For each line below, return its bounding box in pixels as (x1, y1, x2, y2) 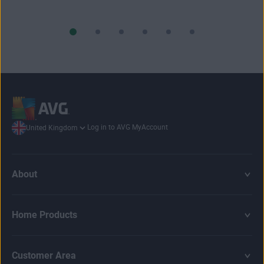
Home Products (12, 209, 77, 220)
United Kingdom (26, 123, 78, 132)
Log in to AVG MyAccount (87, 123, 168, 132)
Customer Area (12, 249, 76, 261)
